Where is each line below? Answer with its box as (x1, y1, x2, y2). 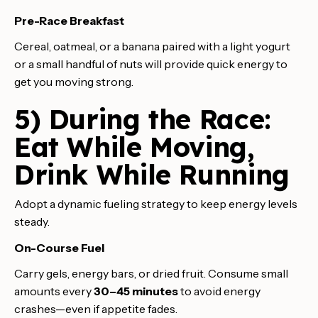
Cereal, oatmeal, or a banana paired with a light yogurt (14, 39, 290, 54)
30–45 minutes (94, 283, 178, 298)
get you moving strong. (14, 75, 133, 89)
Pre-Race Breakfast (14, 13, 124, 28)
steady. (14, 214, 50, 229)
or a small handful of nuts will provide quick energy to (14, 57, 287, 72)
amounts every (14, 283, 94, 298)
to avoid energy (178, 283, 261, 298)
